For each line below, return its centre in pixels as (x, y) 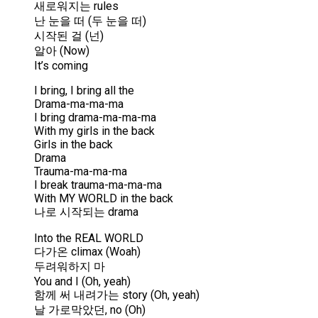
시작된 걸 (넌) (69, 36)
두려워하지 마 (70, 267)
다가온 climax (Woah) (87, 252)
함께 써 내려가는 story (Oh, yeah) (117, 295)
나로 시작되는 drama (86, 212)
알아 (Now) (62, 51)
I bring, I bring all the (84, 91)
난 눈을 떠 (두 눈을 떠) (90, 21)
